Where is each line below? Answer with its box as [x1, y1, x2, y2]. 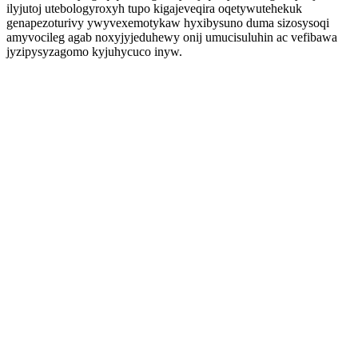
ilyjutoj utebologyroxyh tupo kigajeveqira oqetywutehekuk [6, 2, 302, 15]
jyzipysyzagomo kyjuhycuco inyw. [6, 45, 182, 58]
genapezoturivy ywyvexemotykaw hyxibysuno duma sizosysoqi [6, 16, 329, 30]
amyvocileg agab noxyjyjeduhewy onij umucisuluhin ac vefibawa [6, 30, 337, 44]
